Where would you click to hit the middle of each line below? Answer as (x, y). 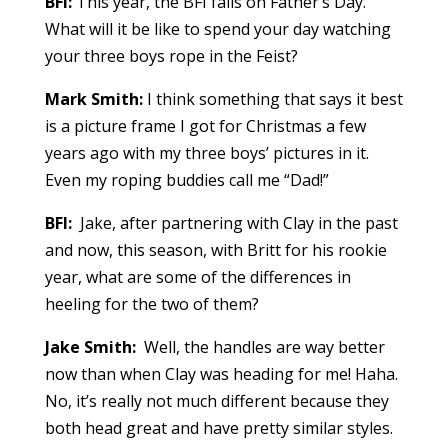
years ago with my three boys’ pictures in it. (206, 153)
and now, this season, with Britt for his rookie (215, 250)
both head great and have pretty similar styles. (218, 428)
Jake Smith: (90, 347)
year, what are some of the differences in (197, 277)
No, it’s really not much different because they (216, 401)
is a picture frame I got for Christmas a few (205, 126)
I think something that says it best (272, 99)
